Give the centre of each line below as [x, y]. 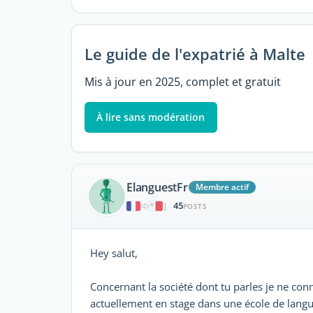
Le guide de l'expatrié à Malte [195, 54]
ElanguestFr [157, 188]
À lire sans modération [151, 117]
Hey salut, [114, 253]
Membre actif [222, 187]
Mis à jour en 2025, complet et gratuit [182, 81]
